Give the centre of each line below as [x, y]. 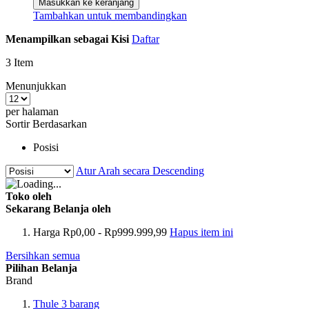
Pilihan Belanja [41, 268]
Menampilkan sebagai [57, 39]
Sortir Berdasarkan [46, 124]
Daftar [146, 39]
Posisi [46, 148]
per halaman [32, 112]
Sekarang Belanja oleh [58, 209]
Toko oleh [29, 197]
